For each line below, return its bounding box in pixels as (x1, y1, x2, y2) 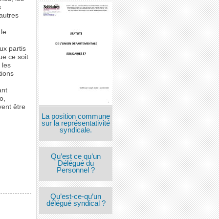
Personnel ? (57, 166, 95, 175)
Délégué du (58, 159, 94, 168)
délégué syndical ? (46, 199, 106, 208)
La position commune (42, 112, 110, 120)
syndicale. (60, 126, 92, 134)
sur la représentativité (42, 119, 110, 127)
